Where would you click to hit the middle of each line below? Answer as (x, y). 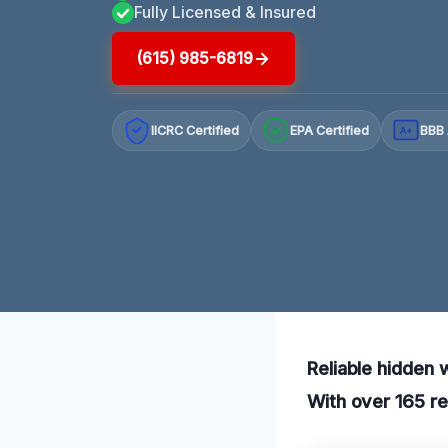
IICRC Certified (195, 130)
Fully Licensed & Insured (225, 12)
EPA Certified (330, 130)
